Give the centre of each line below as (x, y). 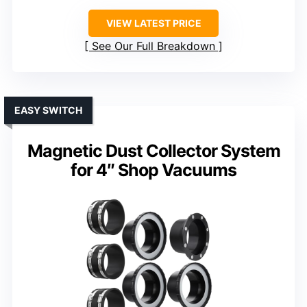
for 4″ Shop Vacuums (153, 170)
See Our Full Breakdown (153, 46)
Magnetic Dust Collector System (153, 151)
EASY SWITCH (48, 110)
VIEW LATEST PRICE (153, 23)
